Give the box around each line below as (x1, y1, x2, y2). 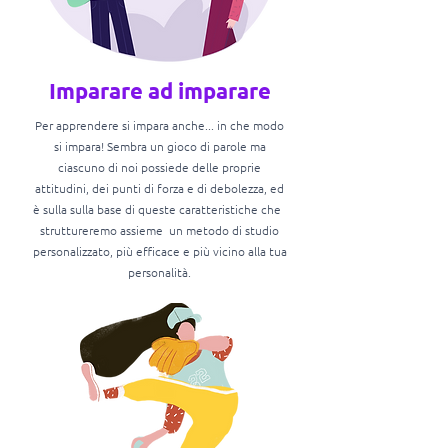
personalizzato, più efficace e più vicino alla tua (32, 243, 287, 259)
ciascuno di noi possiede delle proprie (58, 159, 261, 175)
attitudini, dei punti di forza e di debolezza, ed (35, 180, 284, 196)
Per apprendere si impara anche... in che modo (35, 117, 284, 133)
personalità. (128, 264, 191, 280)
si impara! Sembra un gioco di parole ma (53, 138, 266, 154)
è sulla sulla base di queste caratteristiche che (32, 201, 287, 217)
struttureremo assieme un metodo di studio (40, 222, 279, 238)
